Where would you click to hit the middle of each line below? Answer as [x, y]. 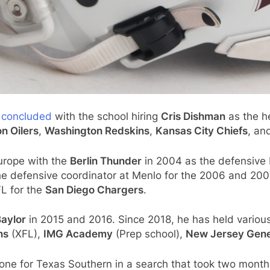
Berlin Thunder [106, 161]
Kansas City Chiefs [202, 131]
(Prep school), [149, 234]
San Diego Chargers [94, 190]
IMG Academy [78, 234]
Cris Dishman [193, 117]
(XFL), [26, 234]
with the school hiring [106, 117]
